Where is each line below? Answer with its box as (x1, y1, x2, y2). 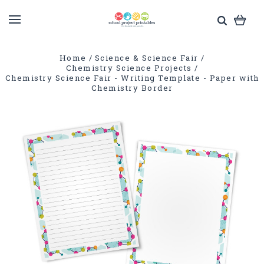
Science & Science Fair (94, 52, 199, 63)
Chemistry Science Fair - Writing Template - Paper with (5, 72, 259, 83)
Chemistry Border (91, 82, 173, 93)
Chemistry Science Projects (65, 62, 192, 73)
